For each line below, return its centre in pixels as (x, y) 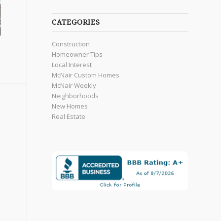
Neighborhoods (75, 96)
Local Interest (72, 65)
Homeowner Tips (77, 55)
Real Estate (69, 117)
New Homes (70, 106)
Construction (71, 44)
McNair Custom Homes (86, 75)
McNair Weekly (74, 86)
